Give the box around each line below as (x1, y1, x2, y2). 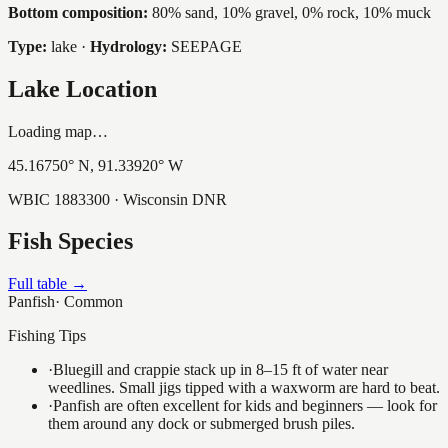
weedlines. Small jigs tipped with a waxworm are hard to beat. (48, 379, 440, 397)
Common (64, 293, 123, 311)
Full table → (8, 275, 87, 293)
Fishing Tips (8, 327, 86, 345)
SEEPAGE (171, 37, 242, 55)
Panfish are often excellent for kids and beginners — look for (53, 397, 437, 415)
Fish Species (8, 228, 133, 255)
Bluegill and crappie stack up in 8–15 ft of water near (53, 361, 388, 379)
